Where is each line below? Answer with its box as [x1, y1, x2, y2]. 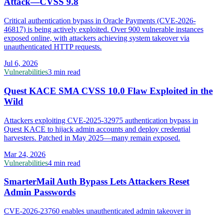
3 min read [48, 68, 80, 77]
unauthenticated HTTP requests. [4, 43, 102, 51]
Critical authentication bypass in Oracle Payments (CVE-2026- [4, 16, 196, 25]
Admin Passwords [4, 187, 76, 198]
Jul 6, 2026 [4, 59, 38, 68]
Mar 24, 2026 [4, 150, 46, 158]
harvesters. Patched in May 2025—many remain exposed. [4, 133, 180, 142]
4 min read [48, 158, 80, 167]
